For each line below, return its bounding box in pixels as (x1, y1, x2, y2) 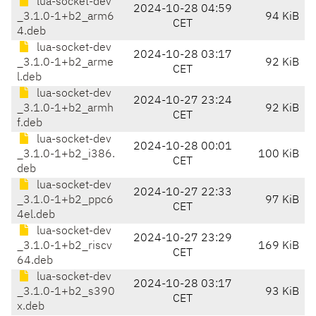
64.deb (17, 255, 53, 267)
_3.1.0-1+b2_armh (17, 103, 114, 115)
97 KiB (265, 195, 299, 207)
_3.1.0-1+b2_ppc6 (17, 195, 114, 207)
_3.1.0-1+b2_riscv (17, 241, 112, 253)
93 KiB (265, 286, 299, 298)
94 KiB (265, 11, 299, 23)
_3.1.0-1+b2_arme (17, 57, 114, 69)
